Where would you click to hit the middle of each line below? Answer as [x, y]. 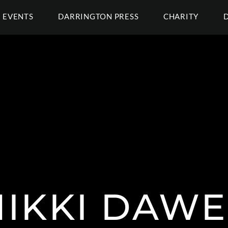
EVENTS [18, 16]
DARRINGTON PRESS [98, 16]
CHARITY [181, 16]
